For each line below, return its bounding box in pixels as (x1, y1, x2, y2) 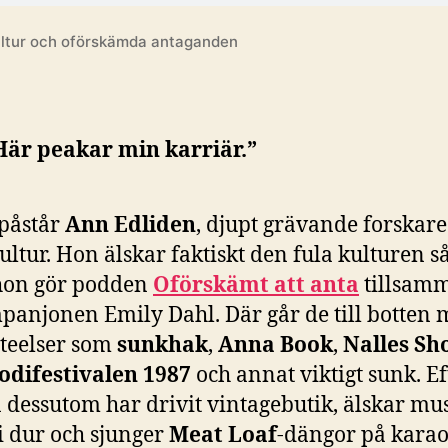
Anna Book (218, 332, 333, 359)
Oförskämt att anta (153, 272, 359, 299)
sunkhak (117, 332, 208, 359)
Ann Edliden (65, 212, 196, 239)
